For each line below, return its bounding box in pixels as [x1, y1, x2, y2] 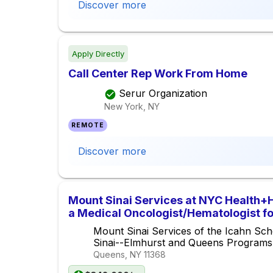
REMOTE [71, 121, 105, 130]
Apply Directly [72, 49, 124, 59]
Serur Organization [119, 87, 207, 100]
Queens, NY [93, 249, 142, 260]
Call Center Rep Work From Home [68, 67, 247, 80]
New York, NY [104, 101, 160, 112]
